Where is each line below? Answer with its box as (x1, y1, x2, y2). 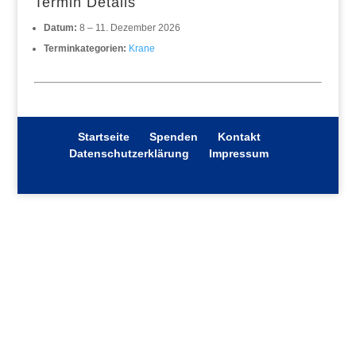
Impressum (209, 147, 269, 160)
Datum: (43, 22, 77, 33)
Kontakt (217, 130, 261, 143)
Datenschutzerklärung (69, 147, 190, 160)
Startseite (77, 130, 130, 143)
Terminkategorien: (43, 43, 126, 54)
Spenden (149, 130, 198, 143)
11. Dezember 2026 (95, 22, 180, 33)
